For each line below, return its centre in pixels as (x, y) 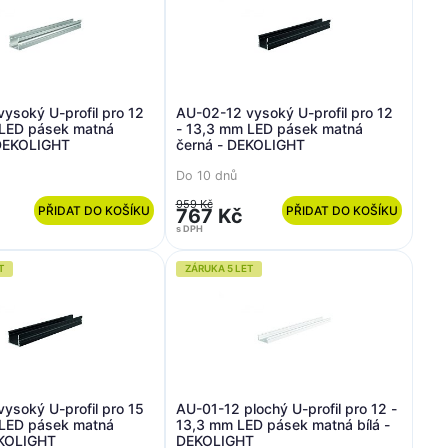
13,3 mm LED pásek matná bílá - (282, 424)
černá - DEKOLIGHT (240, 144)
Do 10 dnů (206, 175)
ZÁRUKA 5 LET (218, 268)
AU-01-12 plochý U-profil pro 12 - (286, 408)
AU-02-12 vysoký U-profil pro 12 (284, 112)
